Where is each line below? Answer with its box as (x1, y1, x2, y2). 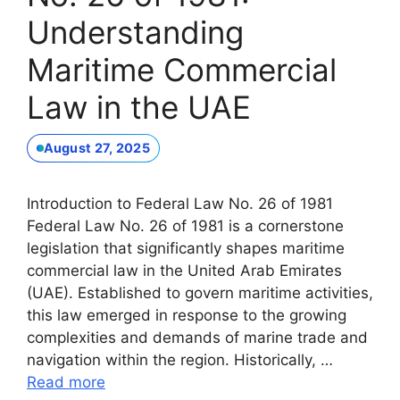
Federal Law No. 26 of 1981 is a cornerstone (27, 216, 344, 235)
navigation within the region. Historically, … (27, 350, 333, 369)
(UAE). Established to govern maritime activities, (27, 283, 373, 302)
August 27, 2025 (43, 140, 150, 156)
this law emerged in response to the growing (27, 305, 346, 324)
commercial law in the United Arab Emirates (27, 261, 342, 279)
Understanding (27, 13, 244, 52)
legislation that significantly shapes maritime (27, 238, 345, 257)
